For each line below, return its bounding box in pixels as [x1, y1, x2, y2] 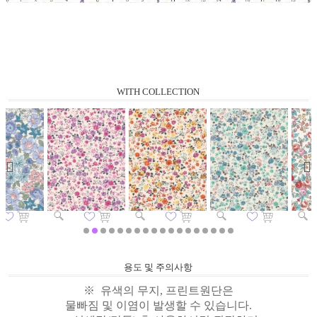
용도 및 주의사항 [124, 262, 193, 273]
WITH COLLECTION [117, 86, 200, 98]
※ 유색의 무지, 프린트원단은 [83, 284, 234, 297]
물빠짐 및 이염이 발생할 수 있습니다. [65, 299, 252, 312]
